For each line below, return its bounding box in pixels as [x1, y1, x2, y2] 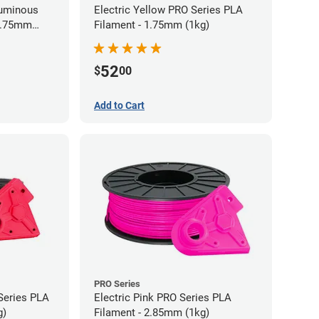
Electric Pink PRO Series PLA [94, 291, 231, 304]
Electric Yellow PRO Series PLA [94, 3, 243, 16]
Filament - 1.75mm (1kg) [94, 18, 209, 31]
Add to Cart [94, 99, 145, 111]
